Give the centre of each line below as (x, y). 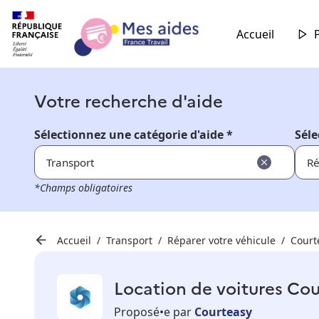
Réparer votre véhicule (221, 240)
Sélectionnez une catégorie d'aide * (134, 135)
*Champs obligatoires (83, 188)
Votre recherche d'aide (129, 100)
